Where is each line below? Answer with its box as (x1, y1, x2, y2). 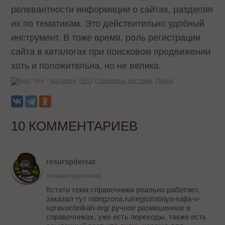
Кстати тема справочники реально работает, (46, 185, 200, 194)
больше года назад (46, 172, 101, 180)
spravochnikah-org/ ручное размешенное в (46, 203, 191, 212)
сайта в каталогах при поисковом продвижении (11, 47, 211, 57)
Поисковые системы (95, 77, 153, 85)
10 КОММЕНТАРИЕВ (11, 119, 138, 134)
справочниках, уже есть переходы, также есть (46, 212, 207, 221)
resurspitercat (46, 157, 96, 166)
